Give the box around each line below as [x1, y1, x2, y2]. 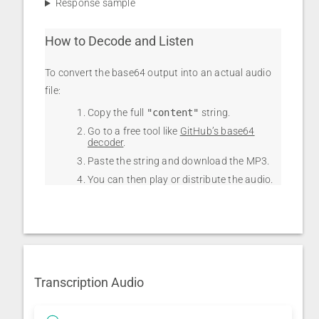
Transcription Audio [34, 275, 144, 291]
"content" [146, 107, 199, 119]
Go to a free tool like [88, 125, 180, 137]
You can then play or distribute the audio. [88, 174, 273, 186]
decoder [88, 137, 124, 149]
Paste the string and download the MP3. [88, 155, 270, 167]
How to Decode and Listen [45, 33, 194, 49]
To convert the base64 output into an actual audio [45, 67, 271, 79]
